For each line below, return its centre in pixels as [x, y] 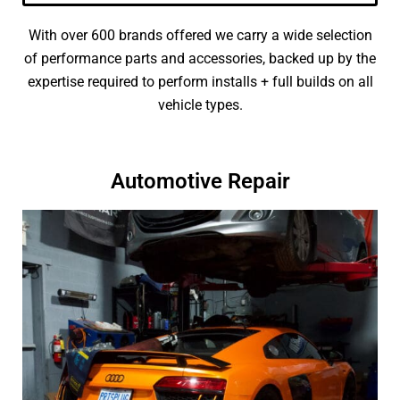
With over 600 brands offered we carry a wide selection [200, 35]
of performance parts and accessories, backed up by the [200, 58]
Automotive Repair [200, 181]
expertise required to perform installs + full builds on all [200, 82]
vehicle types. [200, 105]
